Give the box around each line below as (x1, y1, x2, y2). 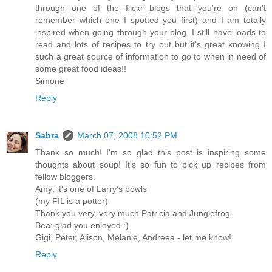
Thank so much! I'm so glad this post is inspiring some (35, 147, 266, 157)
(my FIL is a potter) (35, 195, 108, 206)
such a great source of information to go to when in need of (35, 51, 266, 61)
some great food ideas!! (35, 63, 126, 73)
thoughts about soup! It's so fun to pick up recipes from (35, 159, 266, 169)
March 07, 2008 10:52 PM (77, 130, 177, 140)
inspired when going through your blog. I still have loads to (35, 27, 266, 37)
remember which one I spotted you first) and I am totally (35, 15, 266, 25)
